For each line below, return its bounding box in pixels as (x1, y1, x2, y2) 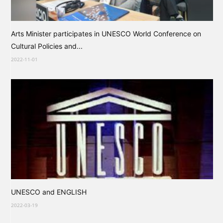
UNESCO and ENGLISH (11, 187, 87, 196)
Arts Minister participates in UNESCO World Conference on (11, 29, 201, 38)
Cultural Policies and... (11, 42, 83, 51)
